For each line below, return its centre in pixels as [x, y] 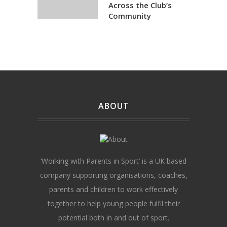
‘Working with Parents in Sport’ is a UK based [113, 161]
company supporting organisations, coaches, [113, 175]
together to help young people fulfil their [113, 203]
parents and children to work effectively [113, 189]
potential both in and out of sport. [113, 218]
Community [130, 16]
